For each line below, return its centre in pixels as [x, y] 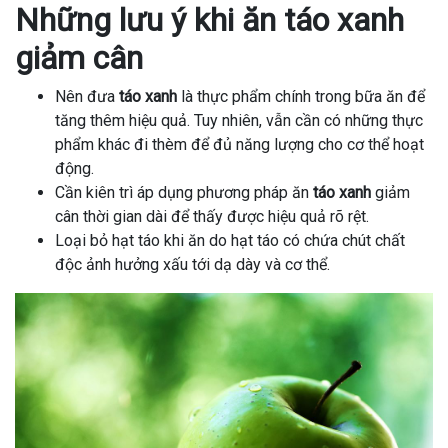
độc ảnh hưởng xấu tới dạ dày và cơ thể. [192, 265]
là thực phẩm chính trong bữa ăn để [301, 97]
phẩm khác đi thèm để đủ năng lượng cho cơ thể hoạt [239, 145]
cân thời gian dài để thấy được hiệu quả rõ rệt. [212, 217]
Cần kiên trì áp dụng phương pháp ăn [182, 193]
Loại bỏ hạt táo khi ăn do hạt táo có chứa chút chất [230, 241]
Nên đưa [87, 97]
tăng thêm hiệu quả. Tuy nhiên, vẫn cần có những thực [239, 121]
